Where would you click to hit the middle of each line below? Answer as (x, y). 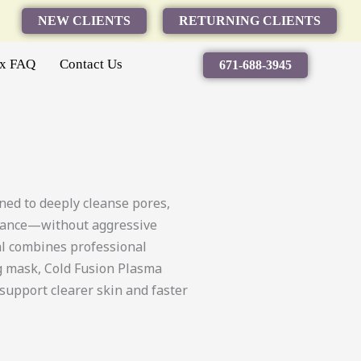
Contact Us (91, 64)
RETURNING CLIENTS (250, 21)
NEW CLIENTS (85, 21)
